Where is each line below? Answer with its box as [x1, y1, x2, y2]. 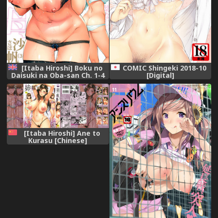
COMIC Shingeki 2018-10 [123, 63, 207, 73]
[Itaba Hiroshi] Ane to [24, 128, 101, 138]
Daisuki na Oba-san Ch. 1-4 [11, 71, 105, 80]
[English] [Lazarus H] [22, 78, 93, 88]
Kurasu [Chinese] [28, 135, 88, 145]
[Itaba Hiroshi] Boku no [21, 63, 103, 73]
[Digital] [146, 71, 174, 80]
